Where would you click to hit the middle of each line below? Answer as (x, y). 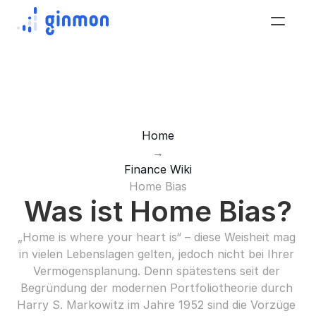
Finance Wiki (158, 169)
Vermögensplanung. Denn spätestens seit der (156, 271)
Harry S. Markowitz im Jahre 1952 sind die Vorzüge (156, 305)
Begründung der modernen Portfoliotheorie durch (156, 288)
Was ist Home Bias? (158, 211)
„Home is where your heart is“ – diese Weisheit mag (156, 237)
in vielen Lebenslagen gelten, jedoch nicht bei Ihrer (156, 254)
